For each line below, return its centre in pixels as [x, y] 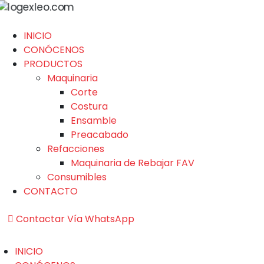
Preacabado [100, 134]
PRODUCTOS [53, 64]
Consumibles [77, 177]
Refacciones [76, 148]
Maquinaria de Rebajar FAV [133, 163]
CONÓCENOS [54, 49]
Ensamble [94, 120]
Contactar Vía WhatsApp [75, 219]
